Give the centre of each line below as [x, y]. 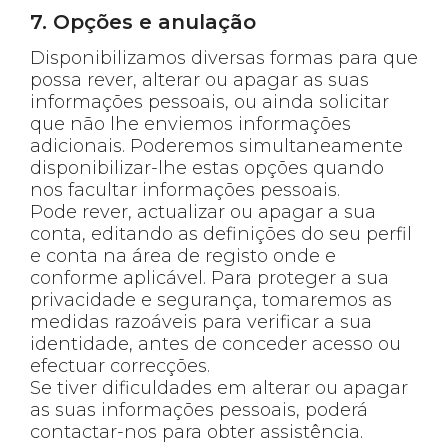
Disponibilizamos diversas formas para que [224, 57]
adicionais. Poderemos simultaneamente [216, 145]
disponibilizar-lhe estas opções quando [207, 167]
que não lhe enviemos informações [190, 123]
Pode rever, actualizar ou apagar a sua [203, 211]
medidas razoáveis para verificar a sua [201, 321]
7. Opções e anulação [143, 21]
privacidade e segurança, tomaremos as [211, 299]
